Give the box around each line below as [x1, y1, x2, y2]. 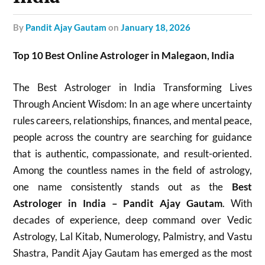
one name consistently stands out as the [13, 180, 232, 193]
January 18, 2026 [121, 22, 191, 33]
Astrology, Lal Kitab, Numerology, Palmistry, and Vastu [13, 230, 252, 243]
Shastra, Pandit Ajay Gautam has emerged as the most [13, 246, 252, 259]
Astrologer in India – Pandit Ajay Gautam [13, 196, 222, 209]
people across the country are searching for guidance [13, 130, 252, 143]
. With [222, 196, 252, 209]
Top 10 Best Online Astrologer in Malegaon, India [13, 49, 235, 62]
